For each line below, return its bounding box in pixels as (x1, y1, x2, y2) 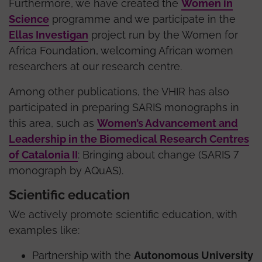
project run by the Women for (88, 28, 238, 41)
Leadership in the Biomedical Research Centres (9, 132, 249, 145)
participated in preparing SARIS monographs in (9, 101, 239, 113)
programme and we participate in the (49, 12, 236, 25)
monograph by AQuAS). (9, 164, 123, 177)
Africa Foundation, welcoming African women (9, 44, 233, 57)
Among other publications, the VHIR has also (9, 85, 229, 98)
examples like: (9, 223, 80, 236)
